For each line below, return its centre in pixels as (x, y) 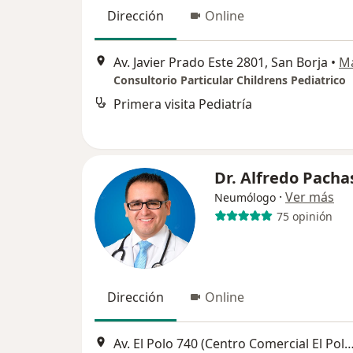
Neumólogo (245, 197)
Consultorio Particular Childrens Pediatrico (230, 80)
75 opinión (304, 216)
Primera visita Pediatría (183, 104)
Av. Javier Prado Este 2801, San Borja (221, 63)
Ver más (310, 197)
